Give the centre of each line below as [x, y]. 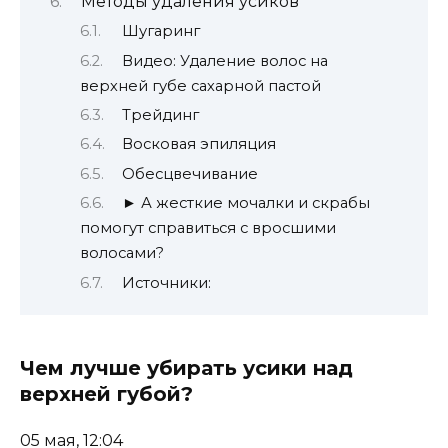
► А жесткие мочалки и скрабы [245, 203]
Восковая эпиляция [198, 144]
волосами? [122, 253]
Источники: [166, 282]
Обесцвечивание [189, 173]
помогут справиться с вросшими [208, 228]
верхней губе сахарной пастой [200, 85]
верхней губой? [106, 393]
